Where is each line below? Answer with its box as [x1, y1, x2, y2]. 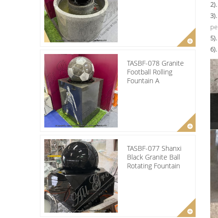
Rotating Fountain [127, 161, 180, 170]
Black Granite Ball [127, 152, 180, 162]
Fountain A [127, 75, 159, 85]
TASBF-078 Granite [127, 58, 184, 68]
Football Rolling [127, 67, 172, 76]
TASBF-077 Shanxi [127, 143, 182, 153]
